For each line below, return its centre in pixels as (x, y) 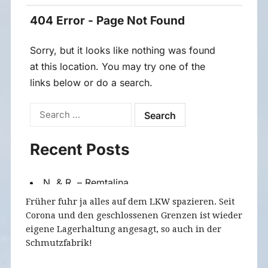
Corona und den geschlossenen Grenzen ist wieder (134, 215)
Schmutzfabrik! (59, 242)
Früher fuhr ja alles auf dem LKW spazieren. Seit (130, 201)
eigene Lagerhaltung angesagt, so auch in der (123, 229)
